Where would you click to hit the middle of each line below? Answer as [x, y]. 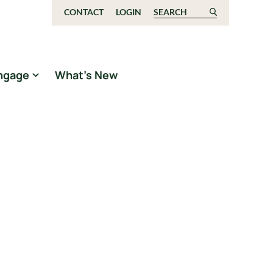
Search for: [178, 13]
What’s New [86, 75]
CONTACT [83, 12]
